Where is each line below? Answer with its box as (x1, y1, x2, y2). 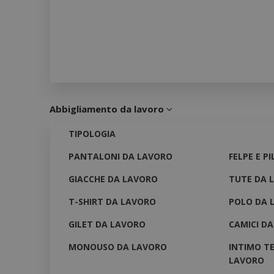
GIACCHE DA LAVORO (68, 172, 158, 185)
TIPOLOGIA (68, 127, 116, 139)
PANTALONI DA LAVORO (68, 150, 172, 162)
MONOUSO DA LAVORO (68, 240, 167, 253)
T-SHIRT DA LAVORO (68, 195, 156, 207)
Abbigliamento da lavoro (50, 102, 166, 115)
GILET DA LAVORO (68, 218, 146, 230)
